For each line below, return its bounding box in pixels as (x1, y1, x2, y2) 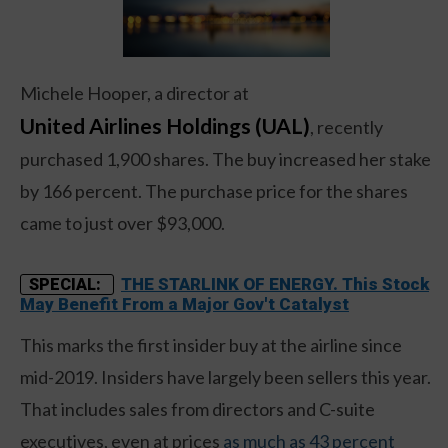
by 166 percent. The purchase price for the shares (20, 179, 408, 202)
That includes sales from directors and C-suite (20, 397, 375, 420)
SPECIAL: (29, 274, 105, 294)
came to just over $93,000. (20, 211, 225, 234)
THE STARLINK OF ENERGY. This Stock (121, 273, 429, 294)
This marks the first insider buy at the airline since (20, 333, 402, 356)
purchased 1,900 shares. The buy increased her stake (20, 147, 431, 170)
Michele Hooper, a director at (20, 81, 249, 104)
